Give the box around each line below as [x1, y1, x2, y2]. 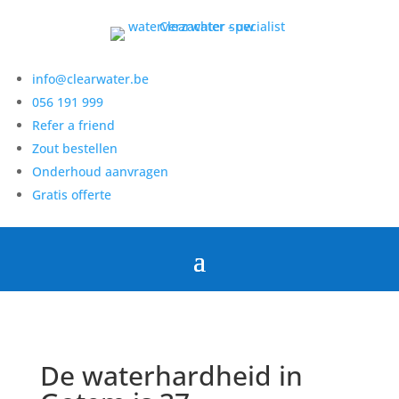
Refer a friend [32, 117, 116, 134]
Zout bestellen [32, 140, 118, 157]
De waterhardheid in [39, 357, 303, 394]
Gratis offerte [32, 186, 112, 203]
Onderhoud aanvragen [32, 163, 169, 180]
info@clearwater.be [32, 70, 150, 87]
